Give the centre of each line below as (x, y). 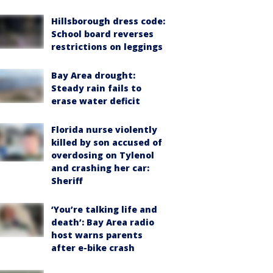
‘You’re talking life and (104, 209)
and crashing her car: (100, 168)
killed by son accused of (107, 142)
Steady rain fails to (96, 88)
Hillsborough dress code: (108, 21)
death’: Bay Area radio (103, 222)
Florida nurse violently (104, 129)
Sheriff (67, 180)
